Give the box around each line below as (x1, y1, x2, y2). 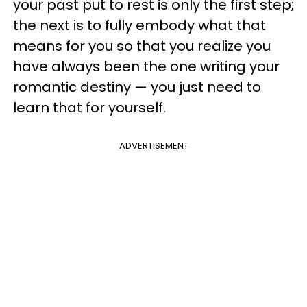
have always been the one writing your (13, 57, 280, 76)
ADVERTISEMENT (119, 139, 188, 152)
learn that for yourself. (13, 98, 173, 117)
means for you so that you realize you (13, 36, 271, 56)
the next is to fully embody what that (13, 16, 266, 35)
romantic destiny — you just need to (13, 77, 261, 97)
